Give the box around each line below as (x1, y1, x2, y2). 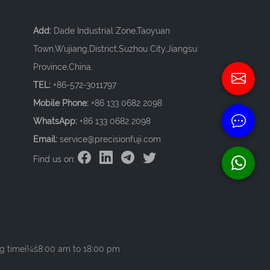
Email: (33, 134, 60, 144)
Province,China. (33, 62, 93, 72)
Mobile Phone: (33, 98, 91, 108)
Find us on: (33, 154, 78, 164)
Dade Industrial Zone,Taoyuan (54, 26, 170, 36)
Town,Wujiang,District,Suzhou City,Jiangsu (33, 44, 197, 54)
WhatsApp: (33, 116, 80, 126)
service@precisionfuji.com (60, 134, 161, 144)
